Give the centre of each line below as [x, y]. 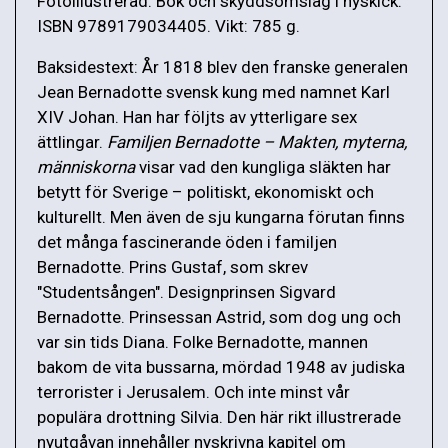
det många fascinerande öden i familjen [187, 242]
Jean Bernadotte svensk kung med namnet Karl [213, 92]
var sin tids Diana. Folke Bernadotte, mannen [202, 342]
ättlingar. [72, 142]
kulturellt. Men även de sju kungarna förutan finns [221, 217]
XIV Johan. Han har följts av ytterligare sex [197, 117]
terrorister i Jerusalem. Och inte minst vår [193, 392]
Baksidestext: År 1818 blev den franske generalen [222, 67]
